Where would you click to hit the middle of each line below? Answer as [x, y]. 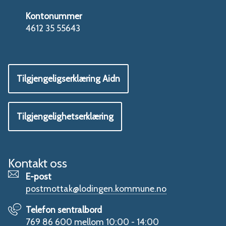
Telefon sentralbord [64, 209]
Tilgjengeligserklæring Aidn [68, 78]
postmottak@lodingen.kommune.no [96, 188]
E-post [39, 176]
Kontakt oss [38, 163]
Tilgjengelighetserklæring [65, 117]
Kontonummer [54, 16]
